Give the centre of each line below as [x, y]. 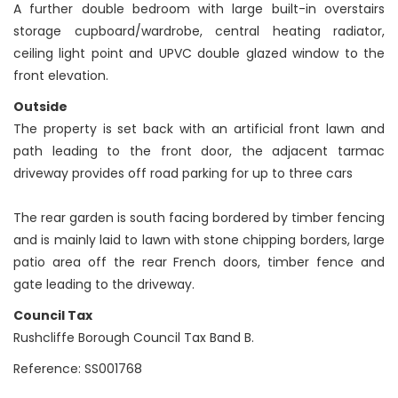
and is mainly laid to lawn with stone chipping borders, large [199, 240]
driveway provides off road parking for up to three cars [183, 174]
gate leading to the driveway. [104, 285]
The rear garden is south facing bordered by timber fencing [199, 218]
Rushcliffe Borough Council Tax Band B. [134, 338]
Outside [40, 107]
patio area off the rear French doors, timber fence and [199, 263]
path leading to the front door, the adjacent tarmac [199, 151]
